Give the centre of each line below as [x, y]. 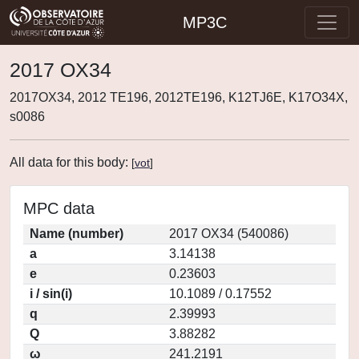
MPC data [59, 208]
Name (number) [77, 234]
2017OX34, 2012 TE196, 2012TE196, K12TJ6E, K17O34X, [179, 97]
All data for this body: [71, 162]
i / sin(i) [51, 294]
